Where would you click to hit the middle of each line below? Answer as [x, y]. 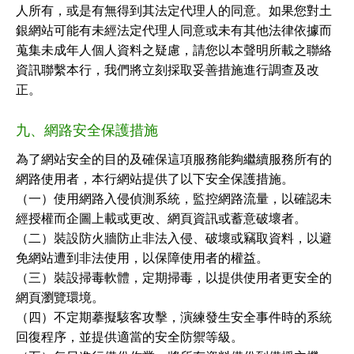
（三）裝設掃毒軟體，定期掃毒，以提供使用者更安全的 [174, 278]
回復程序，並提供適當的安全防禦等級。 [130, 337]
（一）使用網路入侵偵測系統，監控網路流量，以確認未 [174, 199]
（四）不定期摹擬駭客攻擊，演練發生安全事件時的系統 [174, 317]
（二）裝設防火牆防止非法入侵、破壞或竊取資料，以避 [174, 238]
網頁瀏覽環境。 [60, 298]
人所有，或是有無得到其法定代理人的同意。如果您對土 [174, 11]
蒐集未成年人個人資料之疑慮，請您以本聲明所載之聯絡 [174, 50]
